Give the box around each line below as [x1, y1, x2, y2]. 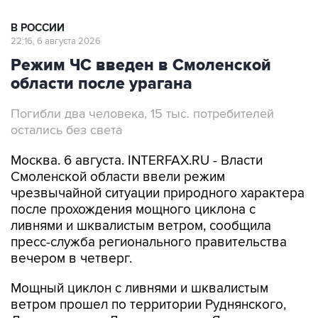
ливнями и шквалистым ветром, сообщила [11, 188, 271, 205]
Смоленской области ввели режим [11, 139, 225, 156]
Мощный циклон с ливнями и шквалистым [11, 251, 268, 268]
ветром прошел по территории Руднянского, [11, 267, 286, 284]
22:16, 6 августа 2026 [11, 6, 101, 18]
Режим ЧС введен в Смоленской [11, 26, 271, 46]
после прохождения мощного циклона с [11, 172, 256, 189]
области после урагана [11, 44, 192, 65]
